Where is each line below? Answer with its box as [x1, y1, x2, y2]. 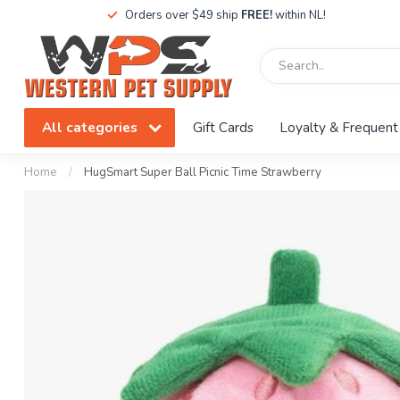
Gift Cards [193, 118, 254, 137]
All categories [42, 118, 141, 137]
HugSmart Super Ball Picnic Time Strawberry [84, 164, 321, 180]
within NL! [271, 7, 326, 23]
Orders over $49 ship [124, 7, 241, 23]
